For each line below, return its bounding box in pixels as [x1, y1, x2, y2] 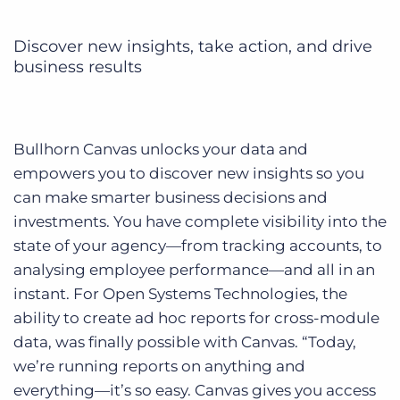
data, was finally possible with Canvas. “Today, [13, 332, 356, 351]
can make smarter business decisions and [13, 187, 328, 206]
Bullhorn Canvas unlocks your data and [13, 139, 308, 158]
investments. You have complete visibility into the [13, 212, 387, 230]
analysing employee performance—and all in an [13, 260, 375, 279]
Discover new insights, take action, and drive [13, 36, 372, 56]
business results [13, 56, 142, 77]
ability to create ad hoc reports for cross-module [13, 308, 379, 327]
